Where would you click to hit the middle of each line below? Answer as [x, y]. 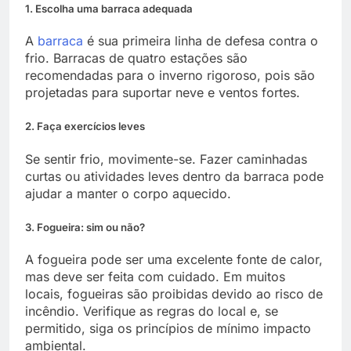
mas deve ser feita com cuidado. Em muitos [155, 276]
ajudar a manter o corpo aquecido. [128, 193]
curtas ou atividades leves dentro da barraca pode [174, 176]
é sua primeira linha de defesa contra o [201, 41]
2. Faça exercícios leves [85, 127]
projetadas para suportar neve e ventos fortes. [163, 93]
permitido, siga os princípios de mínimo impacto [168, 328]
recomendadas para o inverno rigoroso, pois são [170, 76]
